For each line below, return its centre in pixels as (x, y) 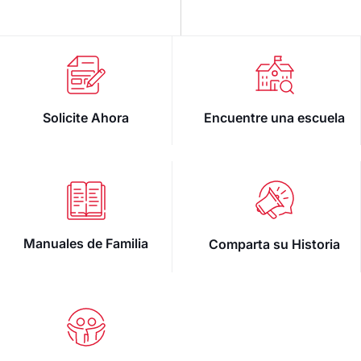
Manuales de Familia (86, 244)
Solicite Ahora (86, 117)
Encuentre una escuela (274, 117)
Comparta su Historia (274, 244)
